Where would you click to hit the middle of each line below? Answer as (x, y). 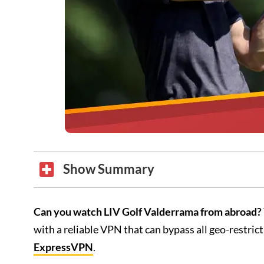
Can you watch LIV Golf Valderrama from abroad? (148, 212)
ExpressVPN (63, 247)
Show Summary (109, 169)
